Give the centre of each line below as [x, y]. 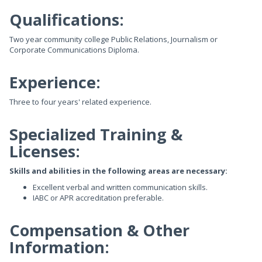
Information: [59, 247]
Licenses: [45, 151]
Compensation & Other [99, 230]
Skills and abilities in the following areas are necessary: [118, 171]
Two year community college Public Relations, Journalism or [113, 39]
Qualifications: [67, 20]
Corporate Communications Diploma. [74, 50]
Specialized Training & [96, 134]
